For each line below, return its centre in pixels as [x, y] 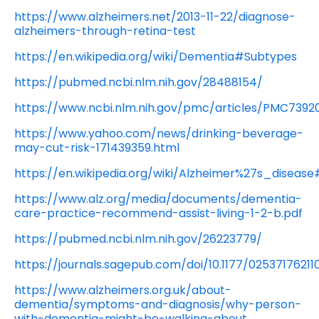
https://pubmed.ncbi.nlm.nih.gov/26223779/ [138, 239]
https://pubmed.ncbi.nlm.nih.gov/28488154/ [138, 83]
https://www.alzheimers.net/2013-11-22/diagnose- [155, 17]
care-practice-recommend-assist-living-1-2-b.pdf [158, 214]
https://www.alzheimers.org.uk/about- [123, 291]
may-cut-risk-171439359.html [97, 148]
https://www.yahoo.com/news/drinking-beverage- [159, 134]
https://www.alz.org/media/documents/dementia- [158, 199]
